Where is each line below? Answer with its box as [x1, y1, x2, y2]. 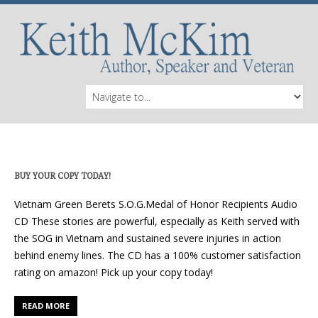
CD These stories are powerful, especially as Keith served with [14, 214, 300, 229]
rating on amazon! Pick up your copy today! [14, 265, 213, 280]
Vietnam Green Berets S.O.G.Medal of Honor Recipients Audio [14, 197, 297, 212]
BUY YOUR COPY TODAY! [14, 170, 111, 182]
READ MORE [22, 300, 70, 312]
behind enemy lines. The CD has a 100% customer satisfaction [14, 248, 301, 263]
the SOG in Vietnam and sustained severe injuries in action [14, 231, 281, 246]
